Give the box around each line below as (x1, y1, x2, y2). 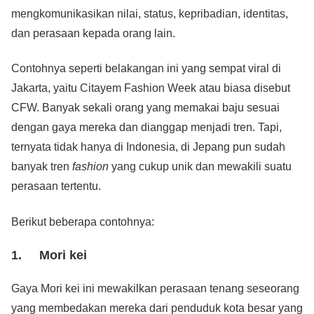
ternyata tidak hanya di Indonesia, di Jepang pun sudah (11, 141, 285, 153)
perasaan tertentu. (11, 180, 101, 193)
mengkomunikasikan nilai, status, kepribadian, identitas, (11, 7, 288, 20)
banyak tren (11, 161, 72, 173)
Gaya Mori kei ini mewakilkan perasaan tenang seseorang (11, 282, 299, 294)
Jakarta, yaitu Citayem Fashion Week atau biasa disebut (11, 82, 290, 95)
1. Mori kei (11, 248, 87, 263)
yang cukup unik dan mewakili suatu (109, 161, 292, 173)
